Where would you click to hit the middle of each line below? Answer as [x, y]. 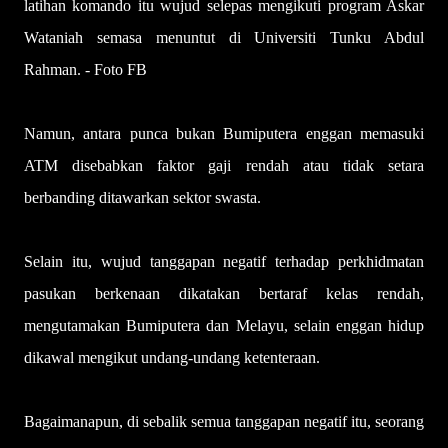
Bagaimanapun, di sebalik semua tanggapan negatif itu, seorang [224, 421]
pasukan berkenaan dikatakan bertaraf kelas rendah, [224, 293]
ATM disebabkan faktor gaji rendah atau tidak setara [224, 165]
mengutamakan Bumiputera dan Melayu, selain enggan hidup [224, 325]
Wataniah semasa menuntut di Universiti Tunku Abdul [224, 37]
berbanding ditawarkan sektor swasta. [142, 197]
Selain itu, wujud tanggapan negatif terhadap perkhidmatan [224, 261]
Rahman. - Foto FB [85, 69]
